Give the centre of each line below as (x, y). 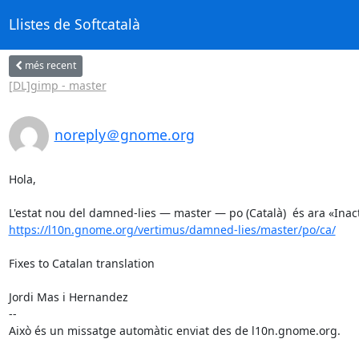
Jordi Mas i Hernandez (68, 296)
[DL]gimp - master (57, 85)
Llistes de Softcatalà (74, 24)
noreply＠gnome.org (124, 134)
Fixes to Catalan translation (81, 263)
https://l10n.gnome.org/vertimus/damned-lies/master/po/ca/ (172, 229)
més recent (50, 65)
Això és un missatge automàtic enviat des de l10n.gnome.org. (174, 330)
